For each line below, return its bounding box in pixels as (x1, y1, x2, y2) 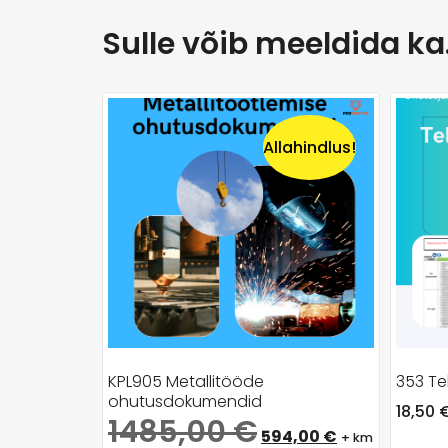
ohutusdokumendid (108, 389, 262, 413)
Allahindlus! (262, 136, 356, 160)
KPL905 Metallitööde (108, 369, 264, 393)
